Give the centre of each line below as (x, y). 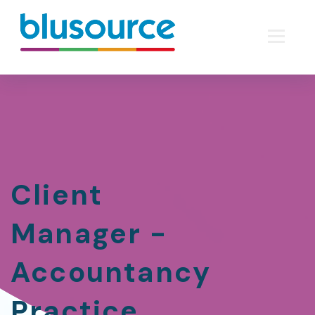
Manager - (89, 233)
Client (57, 195)
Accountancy (111, 272)
